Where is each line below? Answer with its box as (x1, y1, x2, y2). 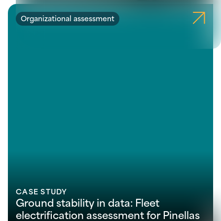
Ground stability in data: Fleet (16, 194, 159, 211)
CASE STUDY (16, 185, 68, 197)
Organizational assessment (21, 12, 114, 24)
